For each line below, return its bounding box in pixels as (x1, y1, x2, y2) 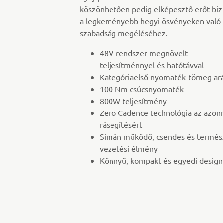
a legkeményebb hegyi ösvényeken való (80, 16, 221, 26)
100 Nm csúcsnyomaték (100, 84, 184, 94)
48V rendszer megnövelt (100, 48, 188, 58)
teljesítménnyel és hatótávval (100, 60, 204, 70)
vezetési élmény (100, 143, 158, 154)
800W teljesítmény (100, 96, 167, 106)
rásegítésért (100, 119, 142, 130)
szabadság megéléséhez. (80, 28, 168, 38)
